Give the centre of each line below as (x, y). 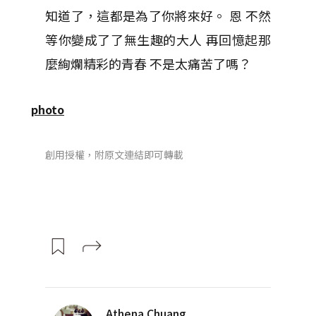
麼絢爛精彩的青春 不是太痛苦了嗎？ (148, 63)
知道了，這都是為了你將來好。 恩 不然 (158, 16)
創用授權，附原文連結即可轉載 (114, 154)
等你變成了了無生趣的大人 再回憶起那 (158, 39)
